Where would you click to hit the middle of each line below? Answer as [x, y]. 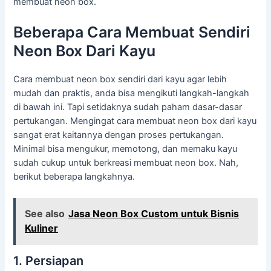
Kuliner [42, 228]
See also [45, 214]
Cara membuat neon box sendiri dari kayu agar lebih [120, 80]
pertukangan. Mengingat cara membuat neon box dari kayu [135, 121]
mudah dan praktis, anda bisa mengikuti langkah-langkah [132, 93]
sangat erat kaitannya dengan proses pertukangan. [119, 135]
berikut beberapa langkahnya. [74, 177]
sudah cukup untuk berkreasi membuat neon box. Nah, [126, 163]
